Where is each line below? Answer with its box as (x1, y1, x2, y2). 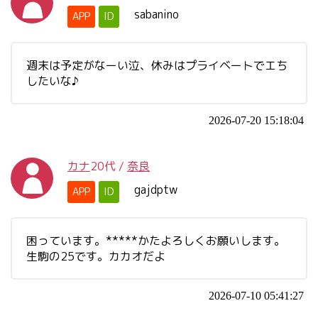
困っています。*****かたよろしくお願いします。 (26, 233, 285, 248)
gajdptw (134, 182, 177, 197)
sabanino (134, 6, 179, 22)
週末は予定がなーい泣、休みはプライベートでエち (26, 57, 287, 73)
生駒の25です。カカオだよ (26, 248, 165, 264)
